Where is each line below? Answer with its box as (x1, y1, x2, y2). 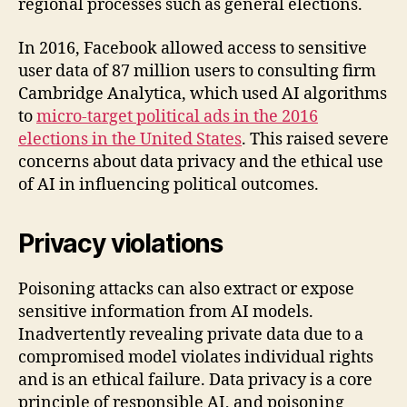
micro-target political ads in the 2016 (36, 105, 318, 127)
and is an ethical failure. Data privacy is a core (18, 369, 372, 391)
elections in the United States (18, 128, 242, 150)
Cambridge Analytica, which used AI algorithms (18, 83, 387, 104)
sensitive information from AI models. (18, 301, 313, 323)
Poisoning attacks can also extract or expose (18, 278, 354, 300)
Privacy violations (18, 227, 223, 259)
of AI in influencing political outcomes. (18, 174, 319, 195)
